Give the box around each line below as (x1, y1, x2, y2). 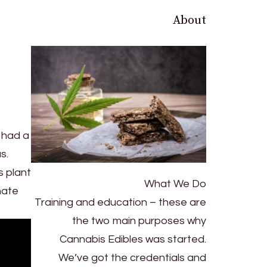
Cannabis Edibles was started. (60, 233, 206, 245)
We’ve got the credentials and (58, 252, 206, 263)
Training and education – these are (35, 196, 206, 208)
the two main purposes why (72, 215, 206, 226)
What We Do (144, 178, 206, 190)
